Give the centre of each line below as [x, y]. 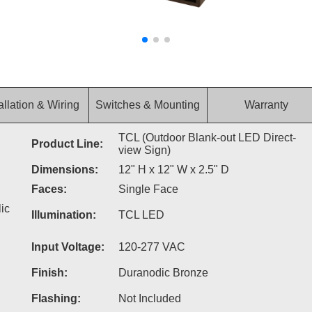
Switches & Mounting [148, 105]
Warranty [266, 105]
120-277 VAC [151, 247]
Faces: [49, 189]
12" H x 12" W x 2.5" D [173, 170]
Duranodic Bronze [163, 273]
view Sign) [144, 150]
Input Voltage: [68, 247]
